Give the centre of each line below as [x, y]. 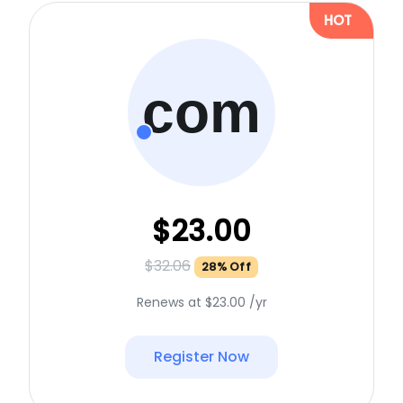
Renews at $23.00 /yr [201, 302]
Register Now [201, 356]
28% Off [226, 266]
